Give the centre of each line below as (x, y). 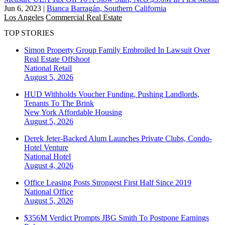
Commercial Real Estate (84, 17)
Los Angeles (24, 17)
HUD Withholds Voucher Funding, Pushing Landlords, (112, 94)
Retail (63, 68)
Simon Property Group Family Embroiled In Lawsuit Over (117, 50)
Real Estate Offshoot (57, 59)
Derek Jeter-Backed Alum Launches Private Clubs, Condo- (118, 139)
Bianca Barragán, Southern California (106, 8)
